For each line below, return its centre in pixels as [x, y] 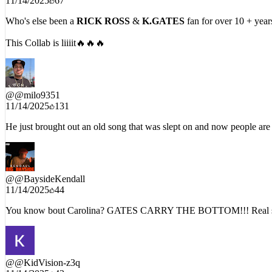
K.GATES [163, 13]
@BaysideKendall [50, 171]
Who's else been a [41, 13]
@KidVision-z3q [47, 254]
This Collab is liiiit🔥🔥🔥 [55, 35]
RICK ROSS [103, 13]
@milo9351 [37, 87]
